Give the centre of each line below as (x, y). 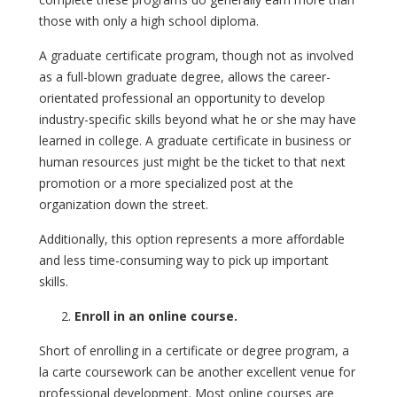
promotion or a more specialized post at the (166, 183)
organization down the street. (124, 204)
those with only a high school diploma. (149, 20)
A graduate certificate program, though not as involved (196, 55)
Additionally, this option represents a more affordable (192, 238)
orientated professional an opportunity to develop (182, 97)
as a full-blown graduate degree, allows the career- (185, 76)
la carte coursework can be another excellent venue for (197, 371)
